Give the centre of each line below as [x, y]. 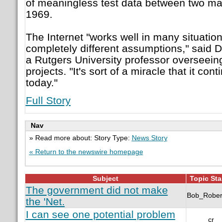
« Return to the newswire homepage [86, 152]
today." [41, 82]
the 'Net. [45, 201]
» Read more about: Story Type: [80, 138]
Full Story [48, 101]
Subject [105, 178]
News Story [149, 138]
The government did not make [97, 190]
